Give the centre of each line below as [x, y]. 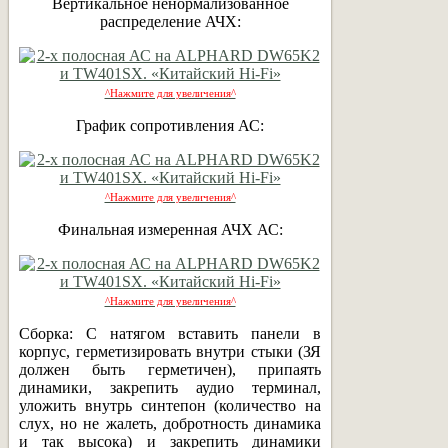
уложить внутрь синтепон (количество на [170, 405]
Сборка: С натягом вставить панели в [170, 333]
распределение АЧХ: [170, 21]
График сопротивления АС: [170, 125]
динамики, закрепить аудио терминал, [170, 387]
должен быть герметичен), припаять [170, 369]
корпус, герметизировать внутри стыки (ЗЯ [170, 351]
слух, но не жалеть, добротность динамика [170, 423]
